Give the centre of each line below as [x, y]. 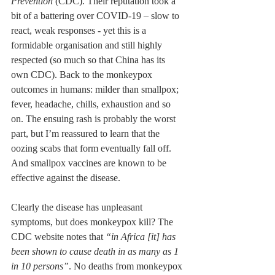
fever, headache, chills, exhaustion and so [92, 104]
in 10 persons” [40, 266]
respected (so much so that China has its [89, 60]
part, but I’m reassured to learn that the [87, 134]
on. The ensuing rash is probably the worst [95, 119]
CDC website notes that [58, 237]
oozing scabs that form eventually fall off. [92, 149]
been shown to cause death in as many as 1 [96, 252]
